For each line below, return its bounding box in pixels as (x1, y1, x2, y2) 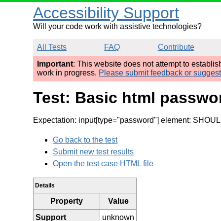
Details (35, 182, 55, 189)
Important (37, 60, 74, 68)
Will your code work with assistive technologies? (33, 22, 202, 31)
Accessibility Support (33, 4, 180, 22)
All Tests (37, 43, 67, 51)
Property (50, 196, 83, 205)
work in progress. (37, 69, 99, 77)
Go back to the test (53, 135, 118, 144)
